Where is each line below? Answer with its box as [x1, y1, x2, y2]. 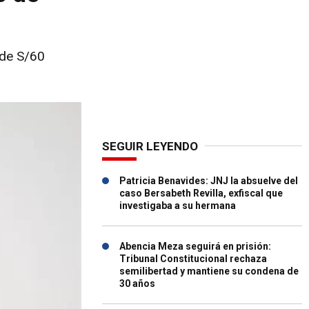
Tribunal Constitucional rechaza [119, 253, 267, 264]
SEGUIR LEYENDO [102, 139, 198, 153]
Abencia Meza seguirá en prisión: [119, 241, 271, 252]
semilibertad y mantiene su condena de [119, 266, 299, 277]
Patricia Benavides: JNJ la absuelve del [119, 175, 298, 186]
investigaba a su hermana [119, 200, 236, 211]
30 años [119, 278, 155, 289]
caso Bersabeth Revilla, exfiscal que [119, 188, 283, 199]
